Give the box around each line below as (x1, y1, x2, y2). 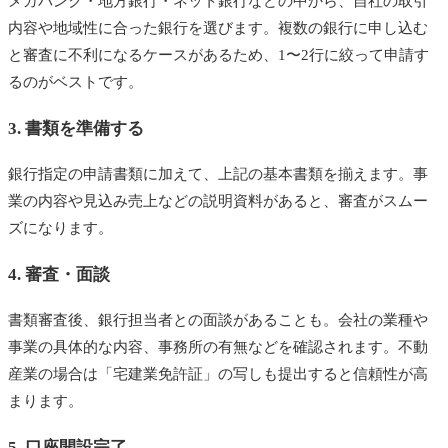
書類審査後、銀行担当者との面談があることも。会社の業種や (8, 312, 428, 329)
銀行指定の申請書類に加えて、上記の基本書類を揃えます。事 (8, 166, 428, 183)
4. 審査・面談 (8, 265, 110, 285)
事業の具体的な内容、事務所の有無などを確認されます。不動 (8, 339, 428, 356)
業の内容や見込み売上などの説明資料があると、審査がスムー (8, 193, 428, 210)
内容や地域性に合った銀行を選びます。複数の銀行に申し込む (8, 20, 428, 37)
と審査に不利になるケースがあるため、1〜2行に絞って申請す (8, 47, 429, 64)
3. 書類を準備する (8, 119, 144, 139)
